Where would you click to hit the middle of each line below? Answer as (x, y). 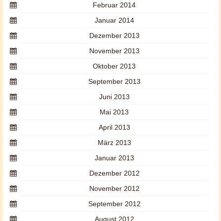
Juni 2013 (114, 97)
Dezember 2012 (114, 173)
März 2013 (114, 143)
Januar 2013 (114, 158)
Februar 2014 (114, 5)
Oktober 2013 (114, 66)
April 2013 (114, 127)
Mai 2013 (114, 112)
